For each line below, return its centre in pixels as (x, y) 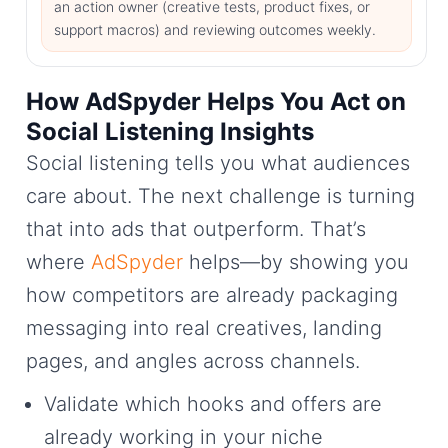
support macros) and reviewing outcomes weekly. (215, 30)
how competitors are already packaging (212, 295)
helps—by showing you (296, 262)
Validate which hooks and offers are (213, 404)
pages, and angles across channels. (193, 361)
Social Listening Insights (170, 132)
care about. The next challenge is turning (220, 196)
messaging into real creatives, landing (204, 328)
